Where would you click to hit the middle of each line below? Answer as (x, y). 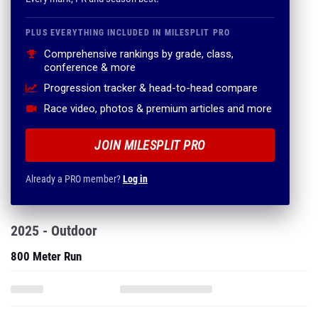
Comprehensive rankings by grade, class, (139, 54)
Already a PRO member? (74, 179)
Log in (135, 179)
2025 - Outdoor (54, 231)
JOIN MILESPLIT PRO (150, 145)
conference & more (90, 67)
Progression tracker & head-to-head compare (151, 88)
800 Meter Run (46, 256)
